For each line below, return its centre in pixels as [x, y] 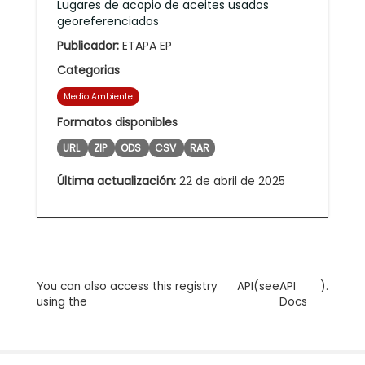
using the [62, 301]
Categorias [88, 70]
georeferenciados [108, 21]
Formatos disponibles [117, 122]
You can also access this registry [127, 286]
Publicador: [88, 45]
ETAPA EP [145, 45]
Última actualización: [117, 180]
